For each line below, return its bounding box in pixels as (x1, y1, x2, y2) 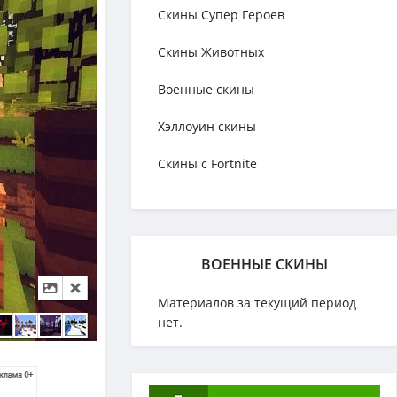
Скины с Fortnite (158, 155, 257, 172)
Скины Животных (158, 43, 264, 60)
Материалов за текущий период (158, 294, 356, 311)
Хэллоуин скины (158, 118, 256, 135)
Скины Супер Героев (158, 6, 284, 23)
